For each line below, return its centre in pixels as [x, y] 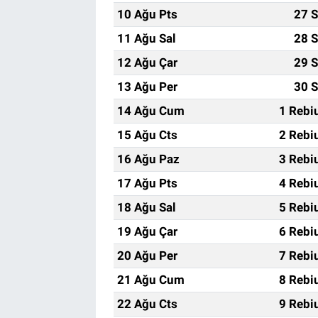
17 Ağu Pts [147, 183]
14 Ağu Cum [150, 111]
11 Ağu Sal [146, 39]
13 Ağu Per [147, 87]
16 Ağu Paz [148, 159]
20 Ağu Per [147, 256]
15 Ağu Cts [147, 135]
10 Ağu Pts [147, 15]
